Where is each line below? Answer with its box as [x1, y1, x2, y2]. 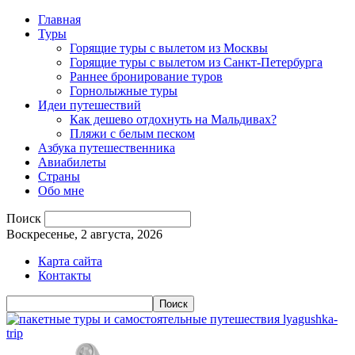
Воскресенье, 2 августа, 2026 [6, 227, 162, 241]
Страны [38, 170, 80, 183]
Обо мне [38, 184, 84, 197]
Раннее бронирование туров [70, 70, 223, 83]
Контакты [38, 269, 91, 282]
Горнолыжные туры [70, 84, 177, 97]
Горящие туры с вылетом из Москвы [70, 41, 268, 55]
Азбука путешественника [38, 141, 175, 155]
